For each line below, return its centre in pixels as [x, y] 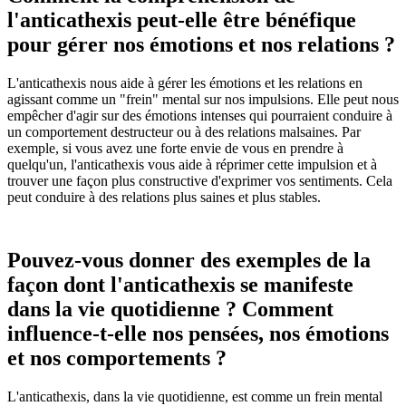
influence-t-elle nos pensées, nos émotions [198, 333]
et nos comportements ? [117, 358]
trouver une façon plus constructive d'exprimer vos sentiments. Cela [200, 180]
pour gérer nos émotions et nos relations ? [201, 44]
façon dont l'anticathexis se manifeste [180, 284]
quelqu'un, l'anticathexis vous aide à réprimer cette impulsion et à [192, 164]
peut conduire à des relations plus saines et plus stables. [164, 197]
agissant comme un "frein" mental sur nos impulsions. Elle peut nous [203, 99]
